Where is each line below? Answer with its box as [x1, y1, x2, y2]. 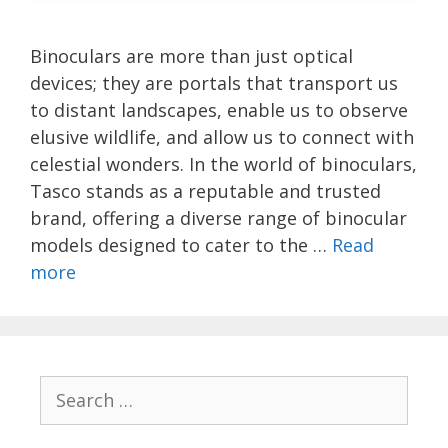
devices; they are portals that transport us [30, 71, 398, 96]
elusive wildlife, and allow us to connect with [30, 125, 414, 150]
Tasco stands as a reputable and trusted [30, 179, 381, 204]
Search [39, 376, 92, 400]
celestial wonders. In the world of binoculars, [30, 152, 417, 177]
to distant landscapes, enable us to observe [30, 98, 408, 123]
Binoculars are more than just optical [30, 44, 353, 69]
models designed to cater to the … [30, 233, 332, 258]
